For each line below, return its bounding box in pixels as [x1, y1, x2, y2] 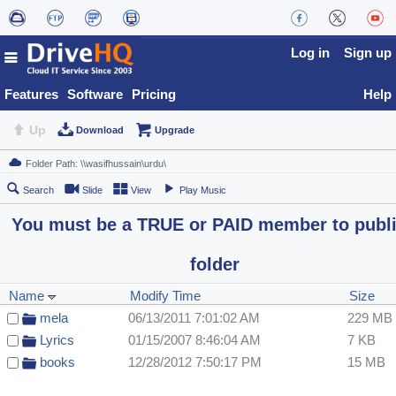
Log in [291, 45, 330, 60]
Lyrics [40, 332, 74, 348]
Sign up [344, 45, 392, 60]
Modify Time [130, 288, 201, 304]
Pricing [132, 87, 176, 102]
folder [189, 255, 240, 275]
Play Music [179, 185, 226, 196]
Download [76, 125, 125, 136]
